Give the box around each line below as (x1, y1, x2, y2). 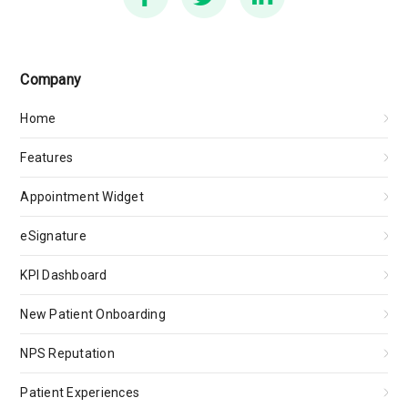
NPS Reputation (20, 346, 115, 361)
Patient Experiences (20, 385, 140, 400)
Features (20, 150, 74, 165)
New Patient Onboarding (20, 307, 166, 321)
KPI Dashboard (20, 268, 107, 282)
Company (20, 71, 82, 88)
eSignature (20, 229, 87, 243)
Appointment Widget (20, 189, 144, 204)
